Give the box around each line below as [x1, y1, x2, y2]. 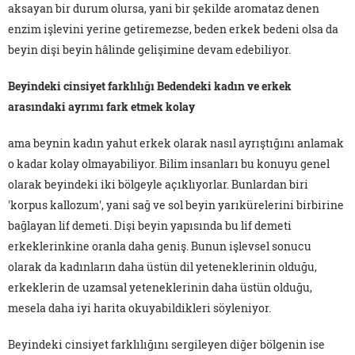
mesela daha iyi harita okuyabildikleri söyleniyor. [8, 300, 271, 316]
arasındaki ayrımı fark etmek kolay [8, 99, 195, 115]
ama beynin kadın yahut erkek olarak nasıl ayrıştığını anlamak [8, 136, 344, 151]
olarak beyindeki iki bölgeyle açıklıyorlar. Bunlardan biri [8, 177, 308, 193]
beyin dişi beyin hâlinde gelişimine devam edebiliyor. [8, 42, 291, 58]
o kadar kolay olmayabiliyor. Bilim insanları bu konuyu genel [8, 156, 330, 172]
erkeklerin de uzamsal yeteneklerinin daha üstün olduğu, [8, 280, 312, 296]
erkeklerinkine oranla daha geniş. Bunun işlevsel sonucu [8, 239, 311, 254]
